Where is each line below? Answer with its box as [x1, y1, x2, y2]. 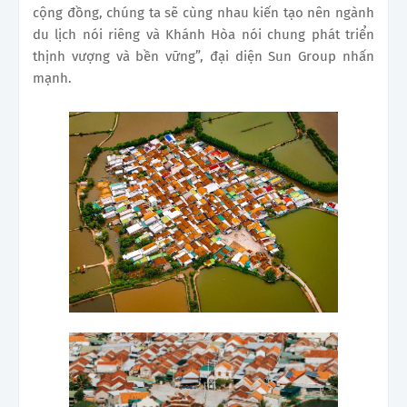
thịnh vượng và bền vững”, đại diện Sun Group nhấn [33, 47, 374, 65]
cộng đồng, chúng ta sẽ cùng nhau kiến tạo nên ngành [33, 4, 374, 21]
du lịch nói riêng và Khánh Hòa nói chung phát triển [33, 25, 374, 43]
